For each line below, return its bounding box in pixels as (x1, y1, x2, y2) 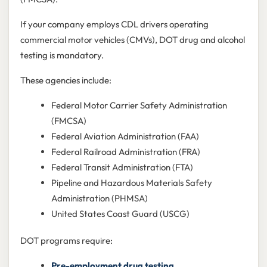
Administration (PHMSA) (51, 193, 148, 204)
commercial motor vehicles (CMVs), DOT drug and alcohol (20, 34, 245, 46)
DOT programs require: (20, 235, 113, 247)
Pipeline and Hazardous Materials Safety (51, 177, 212, 189)
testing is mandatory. (20, 49, 104, 61)
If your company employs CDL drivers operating (20, 18, 209, 30)
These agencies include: (20, 74, 111, 86)
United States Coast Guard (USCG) (51, 208, 190, 220)
